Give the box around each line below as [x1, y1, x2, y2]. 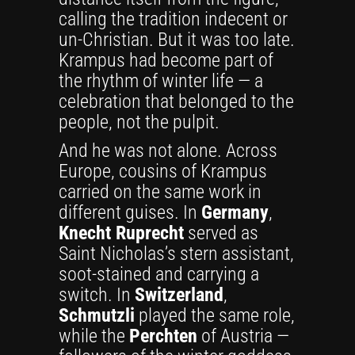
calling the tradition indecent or [59, 8, 288, 30]
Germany [201, 201, 269, 223]
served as [184, 222, 258, 244]
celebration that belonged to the [59, 90, 294, 113]
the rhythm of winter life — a [59, 70, 263, 92]
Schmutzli [59, 304, 135, 326]
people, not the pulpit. [59, 111, 219, 133]
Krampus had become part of [59, 49, 273, 71]
